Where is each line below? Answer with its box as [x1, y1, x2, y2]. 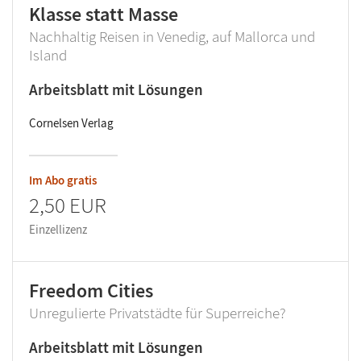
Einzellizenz [29, 222, 87, 238]
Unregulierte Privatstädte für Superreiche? [29, 303, 286, 323]
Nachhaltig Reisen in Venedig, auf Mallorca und [29, 27, 315, 47]
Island [29, 45, 67, 65]
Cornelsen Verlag [29, 115, 114, 131]
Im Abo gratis [29, 172, 97, 189]
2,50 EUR [29, 191, 106, 219]
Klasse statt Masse [29, 2, 178, 27]
